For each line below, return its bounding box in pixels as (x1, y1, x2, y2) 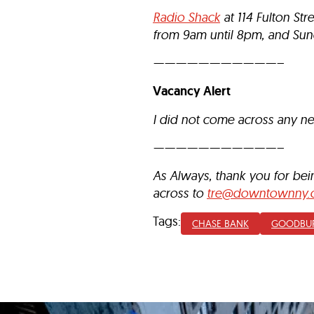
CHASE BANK (192, 217, 249, 230)
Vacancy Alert (153, 83, 231, 100)
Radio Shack (153, 9, 220, 25)
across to (153, 185, 207, 201)
